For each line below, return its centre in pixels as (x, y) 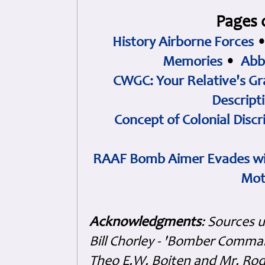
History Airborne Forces (183, 43)
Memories (193, 63)
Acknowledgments (145, 223)
